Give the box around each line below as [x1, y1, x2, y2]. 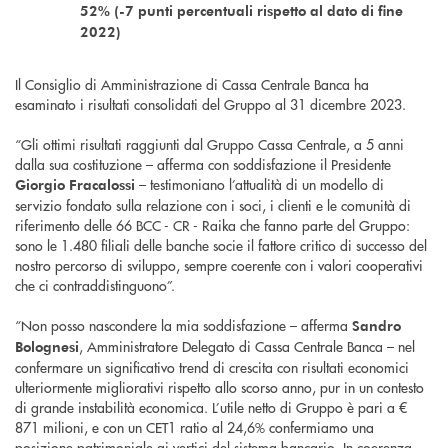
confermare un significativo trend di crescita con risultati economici [15, 357, 409, 378]
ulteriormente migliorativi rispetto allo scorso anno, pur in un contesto [15, 377, 424, 398]
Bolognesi [15, 337, 79, 357]
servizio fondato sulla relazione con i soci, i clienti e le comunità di [15, 195, 411, 216]
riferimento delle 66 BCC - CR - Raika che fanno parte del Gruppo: [15, 215, 410, 236]
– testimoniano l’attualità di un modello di [135, 174, 384, 195]
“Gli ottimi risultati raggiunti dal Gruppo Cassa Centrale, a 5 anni [15, 134, 404, 155]
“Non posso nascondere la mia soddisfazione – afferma [15, 315, 352, 336]
